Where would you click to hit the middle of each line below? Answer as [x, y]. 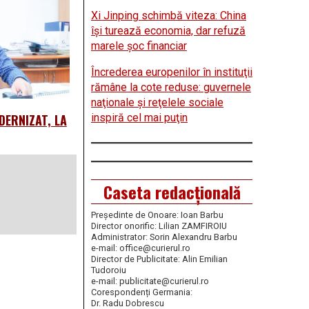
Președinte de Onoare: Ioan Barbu [157, 215]
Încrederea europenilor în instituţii [172, 72]
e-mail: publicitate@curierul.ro [150, 281]
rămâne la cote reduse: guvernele [171, 88]
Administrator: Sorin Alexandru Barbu [164, 237]
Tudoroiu [109, 270]
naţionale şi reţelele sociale [157, 103]
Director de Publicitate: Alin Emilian [159, 259]
